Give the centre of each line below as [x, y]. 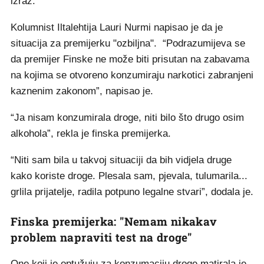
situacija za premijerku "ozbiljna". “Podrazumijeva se [128, 43]
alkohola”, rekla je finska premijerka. [92, 133]
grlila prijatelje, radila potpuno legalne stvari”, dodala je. [132, 192]
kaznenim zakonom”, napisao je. [82, 91]
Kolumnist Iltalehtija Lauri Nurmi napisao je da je [117, 27]
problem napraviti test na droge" [101, 237]
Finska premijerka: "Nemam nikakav [114, 221]
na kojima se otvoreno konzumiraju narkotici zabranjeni [132, 75]
